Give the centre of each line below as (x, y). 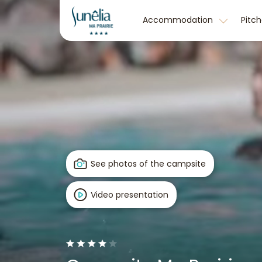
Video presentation (129, 194)
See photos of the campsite (148, 163)
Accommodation (179, 20)
